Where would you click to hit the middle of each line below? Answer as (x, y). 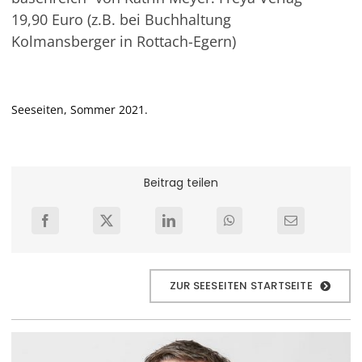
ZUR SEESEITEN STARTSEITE (241, 286)
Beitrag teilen (181, 183)
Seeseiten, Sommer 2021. (79, 110)
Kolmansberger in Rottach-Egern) (123, 42)
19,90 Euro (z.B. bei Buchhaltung (121, 20)
